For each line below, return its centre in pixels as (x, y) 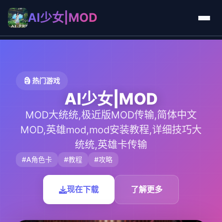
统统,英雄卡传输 (111, 145)
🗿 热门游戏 (42, 81)
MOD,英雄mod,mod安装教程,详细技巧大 (111, 130)
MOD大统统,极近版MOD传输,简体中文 (111, 115)
